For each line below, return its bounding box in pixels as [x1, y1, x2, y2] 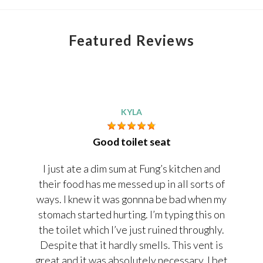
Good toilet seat [92, 135, 171, 149]
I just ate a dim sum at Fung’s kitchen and [43, 161, 220, 175]
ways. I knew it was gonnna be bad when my [36, 192, 227, 205]
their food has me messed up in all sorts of [38, 177, 225, 190]
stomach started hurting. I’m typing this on [38, 207, 225, 221]
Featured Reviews [68, 32, 195, 49]
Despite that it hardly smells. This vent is [40, 238, 223, 251]
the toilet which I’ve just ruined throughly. [39, 222, 224, 236]
